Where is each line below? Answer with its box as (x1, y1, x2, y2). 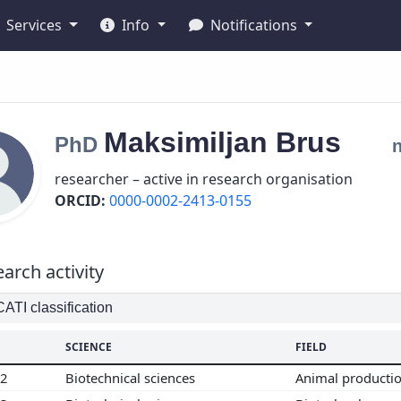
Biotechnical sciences (65, 368, 199, 387)
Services (3, 15, 66, 35)
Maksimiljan (104, 126, 276, 158)
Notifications (206, 15, 301, 35)
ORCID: (55, 191, 106, 210)
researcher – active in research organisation (55, 169, 353, 189)
